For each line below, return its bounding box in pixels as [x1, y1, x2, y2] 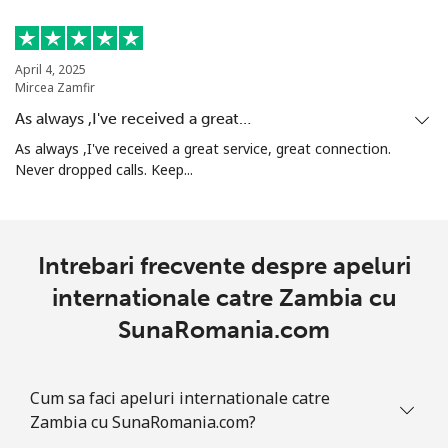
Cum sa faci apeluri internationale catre [30, 387, 330, 410]
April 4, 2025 [15, 61, 86, 79]
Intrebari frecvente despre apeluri [37, 251, 411, 281]
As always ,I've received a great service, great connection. [15, 139, 391, 159]
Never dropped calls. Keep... [15, 160, 193, 180]
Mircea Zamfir [15, 79, 95, 97]
